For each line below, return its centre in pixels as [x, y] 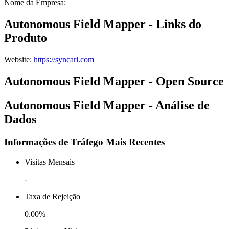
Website [17, 60]
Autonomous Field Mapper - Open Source [114, 82]
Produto [26, 38]
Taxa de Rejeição [52, 196]
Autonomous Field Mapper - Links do [103, 24]
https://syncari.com [64, 60]
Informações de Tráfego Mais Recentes [84, 142]
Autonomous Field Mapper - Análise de [107, 106]
